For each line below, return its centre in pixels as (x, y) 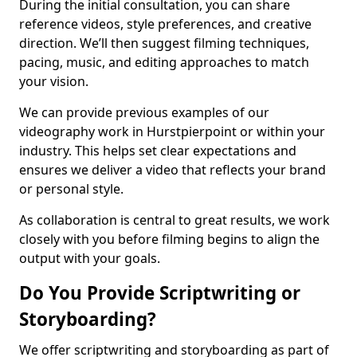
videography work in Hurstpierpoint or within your (172, 131)
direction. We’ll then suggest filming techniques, (164, 43)
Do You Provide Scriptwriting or (160, 293)
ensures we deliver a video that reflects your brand (173, 170)
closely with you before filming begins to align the (169, 239)
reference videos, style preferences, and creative (165, 24)
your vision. (54, 81)
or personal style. (71, 189)
